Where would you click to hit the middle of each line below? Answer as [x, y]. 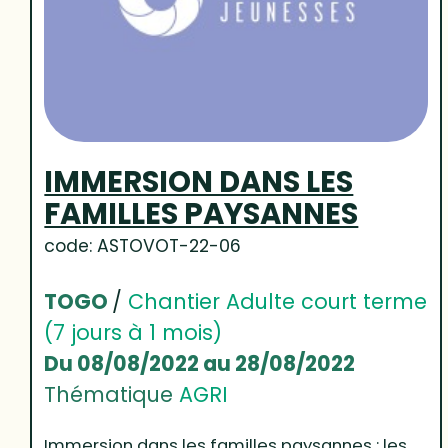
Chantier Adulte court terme [278, 301]
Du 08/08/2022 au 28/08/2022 [200, 363]
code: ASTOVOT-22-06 [143, 245]
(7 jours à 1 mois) [133, 332]
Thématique [112, 394]
